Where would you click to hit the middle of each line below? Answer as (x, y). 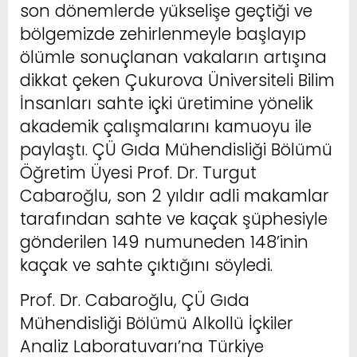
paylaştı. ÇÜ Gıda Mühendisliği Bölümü (176, 149)
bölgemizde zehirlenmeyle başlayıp (163, 33)
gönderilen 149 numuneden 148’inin (164, 241)
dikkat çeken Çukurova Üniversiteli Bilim (177, 80)
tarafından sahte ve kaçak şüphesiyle (174, 218)
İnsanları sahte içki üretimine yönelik (167, 103)
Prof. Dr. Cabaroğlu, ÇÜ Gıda (135, 300)
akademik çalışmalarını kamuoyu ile (166, 126)
